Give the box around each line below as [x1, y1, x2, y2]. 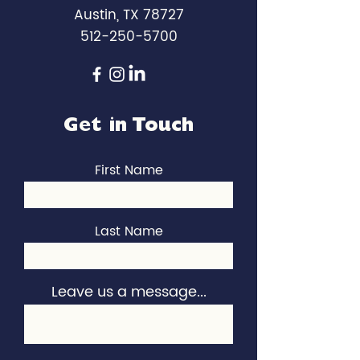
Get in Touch [63, 118, 194, 137]
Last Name [94, 221, 163, 242]
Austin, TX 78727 [73, 4, 184, 27]
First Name [94, 160, 163, 181]
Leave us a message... [51, 280, 207, 304]
